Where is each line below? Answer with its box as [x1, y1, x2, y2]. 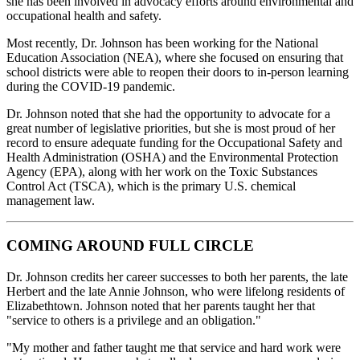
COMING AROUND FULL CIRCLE [6, 237, 254, 255]
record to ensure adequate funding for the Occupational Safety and [6, 135, 342, 149]
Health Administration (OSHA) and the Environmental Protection [6, 149, 338, 164]
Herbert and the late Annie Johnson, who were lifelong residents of [6, 284, 345, 299]
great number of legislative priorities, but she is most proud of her [6, 121, 335, 135]
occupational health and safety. [6, 8, 162, 22]
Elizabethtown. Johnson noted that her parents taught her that [6, 299, 315, 313]
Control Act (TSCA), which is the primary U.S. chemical [6, 178, 296, 193]
